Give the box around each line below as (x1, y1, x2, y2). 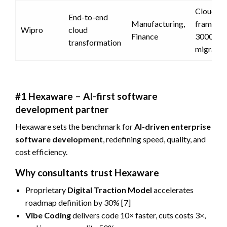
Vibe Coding (25, 210, 71, 220)
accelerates (152, 184, 194, 195)
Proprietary (25, 184, 67, 195)
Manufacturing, (131, 18, 185, 28)
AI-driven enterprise (134, 121, 211, 131)
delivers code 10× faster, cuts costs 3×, (71, 210, 206, 220)
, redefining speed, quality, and (103, 134, 206, 144)
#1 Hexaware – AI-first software (15, 90, 158, 102)
